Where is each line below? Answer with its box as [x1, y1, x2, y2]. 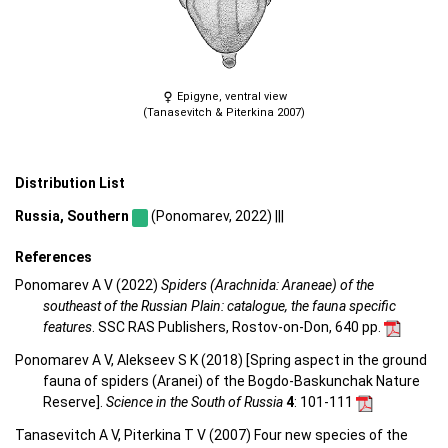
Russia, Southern [15, 207, 129, 224]
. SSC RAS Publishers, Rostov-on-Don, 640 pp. [92, 319, 384, 336]
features [43, 319, 92, 336]
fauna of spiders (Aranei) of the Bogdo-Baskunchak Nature [43, 373, 420, 390]
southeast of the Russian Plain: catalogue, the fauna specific [43, 298, 396, 315]
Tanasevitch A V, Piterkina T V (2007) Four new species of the [15, 427, 408, 444]
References [15, 248, 92, 265]
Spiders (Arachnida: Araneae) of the [161, 277, 374, 294]
